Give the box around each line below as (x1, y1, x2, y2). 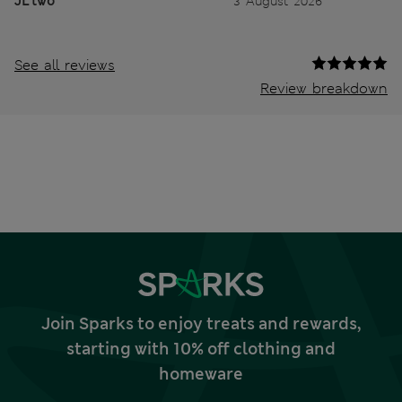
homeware (159, 363, 243, 386)
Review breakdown (260, 79, 388, 99)
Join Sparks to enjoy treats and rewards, (41, 313, 361, 336)
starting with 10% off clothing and (66, 338, 336, 361)
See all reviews (14, 56, 115, 75)
